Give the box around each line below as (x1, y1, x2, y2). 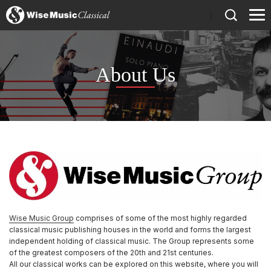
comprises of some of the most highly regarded (74, 214, 247, 223)
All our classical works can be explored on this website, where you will (9, 260, 258, 269)
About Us (96, 64, 175, 86)
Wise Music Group (9, 214, 74, 223)
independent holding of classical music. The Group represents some (9, 237, 254, 246)
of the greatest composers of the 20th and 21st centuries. (9, 248, 214, 258)
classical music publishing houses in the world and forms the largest (9, 225, 251, 235)
